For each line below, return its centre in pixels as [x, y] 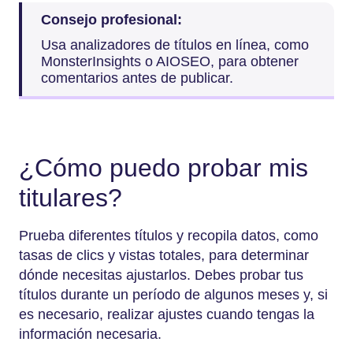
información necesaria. [92, 334]
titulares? [71, 197]
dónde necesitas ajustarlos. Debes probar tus [161, 275]
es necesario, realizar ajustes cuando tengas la [167, 315]
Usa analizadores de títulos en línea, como [175, 45]
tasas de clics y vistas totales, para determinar [164, 256]
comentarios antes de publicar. [139, 78]
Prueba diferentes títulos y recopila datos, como [169, 236]
